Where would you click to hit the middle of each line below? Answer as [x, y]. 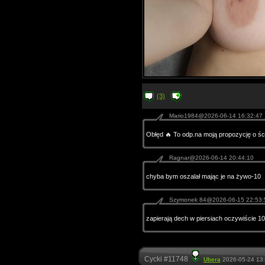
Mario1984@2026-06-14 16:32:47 [216, 116]
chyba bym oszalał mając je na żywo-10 [203, 176]
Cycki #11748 [166, 259]
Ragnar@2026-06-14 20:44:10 [211, 158]
